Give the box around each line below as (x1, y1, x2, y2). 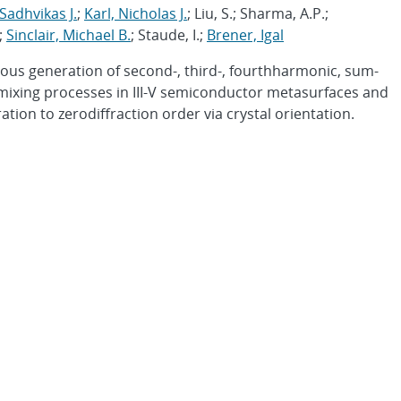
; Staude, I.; (131, 25, 207, 45)
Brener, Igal (207, 25, 284, 45)
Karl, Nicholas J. (84, 4, 187, 23)
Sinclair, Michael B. (6, 25, 131, 45)
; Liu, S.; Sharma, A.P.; (187, 4, 328, 23)
